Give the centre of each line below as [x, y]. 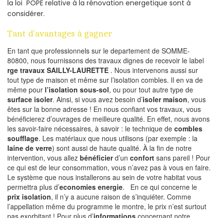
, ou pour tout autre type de [151, 90]
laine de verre [30, 148]
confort [142, 158]
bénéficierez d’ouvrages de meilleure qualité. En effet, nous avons [109, 119]
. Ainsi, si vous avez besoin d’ [98, 100]
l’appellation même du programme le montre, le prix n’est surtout [107, 207]
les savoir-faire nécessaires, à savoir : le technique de [91, 129]
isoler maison [165, 100]
